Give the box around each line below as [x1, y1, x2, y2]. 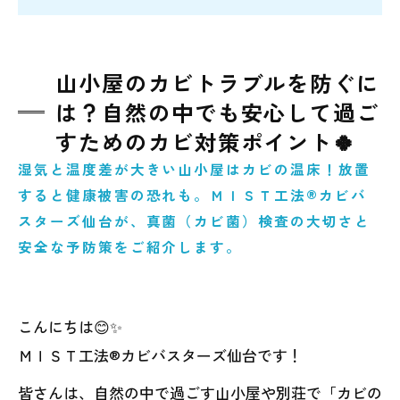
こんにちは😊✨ [18, 315, 122, 337]
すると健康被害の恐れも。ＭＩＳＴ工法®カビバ [18, 185, 367, 204]
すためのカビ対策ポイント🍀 [55, 126, 357, 157]
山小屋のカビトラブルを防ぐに [55, 67, 380, 98]
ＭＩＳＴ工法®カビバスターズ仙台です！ [18, 344, 303, 366]
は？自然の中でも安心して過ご [55, 96, 380, 128]
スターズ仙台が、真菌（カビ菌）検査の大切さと [18, 211, 371, 230]
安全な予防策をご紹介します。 [18, 237, 243, 256]
